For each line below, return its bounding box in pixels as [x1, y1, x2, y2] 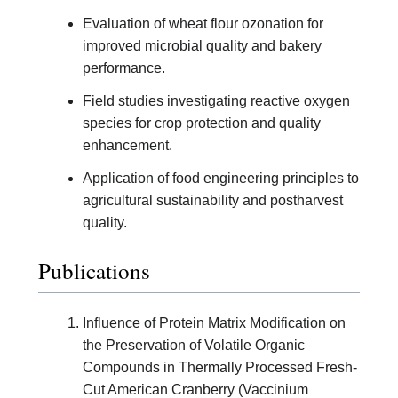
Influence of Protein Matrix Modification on [83, 314, 346, 330]
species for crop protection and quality [83, 115, 321, 131]
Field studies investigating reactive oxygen [83, 93, 350, 109]
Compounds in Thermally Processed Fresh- [83, 359, 357, 375]
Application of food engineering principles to [83, 171, 359, 187]
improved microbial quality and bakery [83, 38, 322, 54]
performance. [83, 60, 165, 76]
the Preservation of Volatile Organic [83, 337, 305, 353]
